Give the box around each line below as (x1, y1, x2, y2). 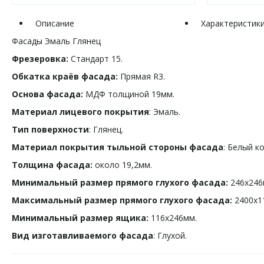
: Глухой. (153, 230, 187, 241)
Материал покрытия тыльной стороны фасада (12, 141, 223, 153)
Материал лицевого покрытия (12, 106, 149, 117)
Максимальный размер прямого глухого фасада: (12, 194, 232, 206)
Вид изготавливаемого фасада (12, 230, 153, 241)
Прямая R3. (118, 71, 165, 82)
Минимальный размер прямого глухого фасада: (12, 177, 228, 188)
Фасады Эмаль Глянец (12, 35, 101, 47)
